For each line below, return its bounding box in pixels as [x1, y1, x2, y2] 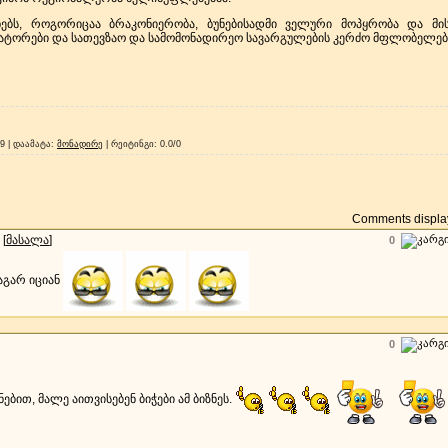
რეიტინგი [111, 139, 154, 149]
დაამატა [13, 139, 51, 149]
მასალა [6, 233, 49, 247]
